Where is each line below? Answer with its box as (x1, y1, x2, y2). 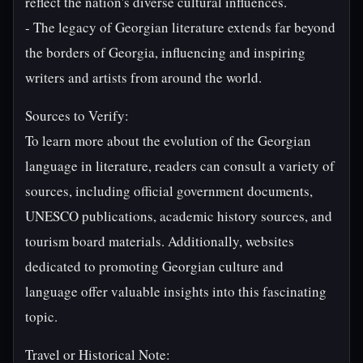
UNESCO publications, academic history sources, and (25, 207, 332, 225)
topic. (25, 307, 58, 326)
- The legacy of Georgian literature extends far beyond (25, 18, 335, 36)
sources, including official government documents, (25, 181, 313, 200)
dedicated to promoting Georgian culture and (25, 257, 284, 275)
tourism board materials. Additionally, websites (25, 232, 294, 250)
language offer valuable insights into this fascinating (25, 282, 327, 301)
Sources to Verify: (25, 106, 129, 125)
